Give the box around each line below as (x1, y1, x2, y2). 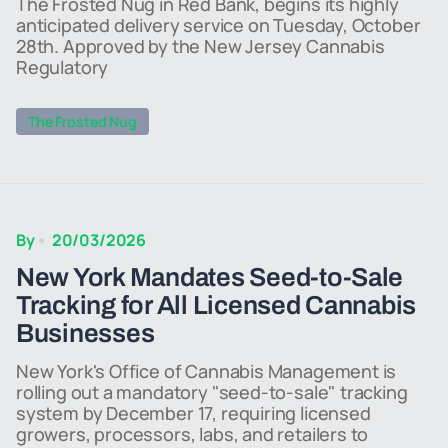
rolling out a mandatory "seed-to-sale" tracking (16, 380, 408, 404)
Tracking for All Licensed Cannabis (16, 291, 417, 319)
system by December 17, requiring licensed (16, 401, 371, 425)
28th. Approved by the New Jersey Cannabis (16, 34, 385, 58)
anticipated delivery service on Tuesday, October (16, 13, 421, 37)
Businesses (16, 319, 155, 347)
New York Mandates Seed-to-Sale (16, 263, 404, 291)
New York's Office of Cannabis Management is (16, 359, 397, 383)
